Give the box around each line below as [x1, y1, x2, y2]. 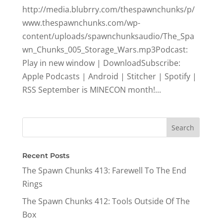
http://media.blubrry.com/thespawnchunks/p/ [22, 3, 195, 15]
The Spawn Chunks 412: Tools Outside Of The [22, 195, 190, 207]
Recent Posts [22, 151, 69, 160]
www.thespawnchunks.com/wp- [22, 17, 140, 28]
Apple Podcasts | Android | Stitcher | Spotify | [22, 70, 197, 82]
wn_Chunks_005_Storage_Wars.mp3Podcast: [22, 44, 188, 55]
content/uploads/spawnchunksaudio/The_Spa [22, 30, 194, 42]
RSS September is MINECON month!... [22, 84, 161, 95]
